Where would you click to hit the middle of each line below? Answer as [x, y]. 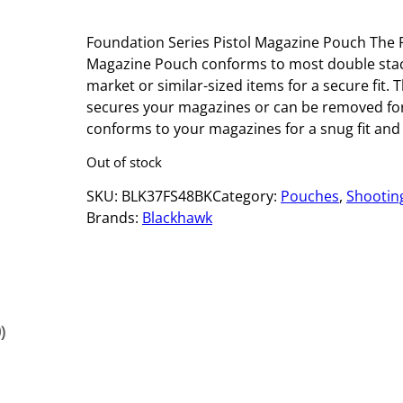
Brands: [114, 218]
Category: [246, 197]
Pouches [310, 197]
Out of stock [124, 162]
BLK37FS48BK [167, 197]
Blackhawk [177, 218]
